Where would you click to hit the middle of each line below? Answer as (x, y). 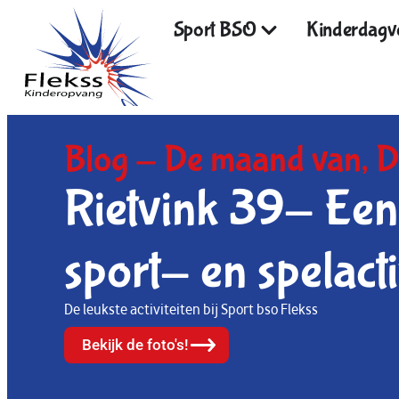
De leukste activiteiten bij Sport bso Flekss (192, 309)
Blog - (114, 159)
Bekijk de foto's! (135, 344)
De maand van (263, 159)
